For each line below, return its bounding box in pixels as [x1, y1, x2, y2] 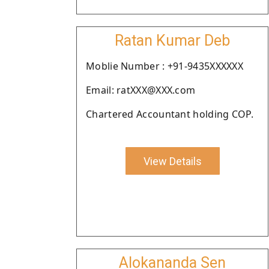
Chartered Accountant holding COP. [86, 107, 253, 121]
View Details [143, 154, 202, 168]
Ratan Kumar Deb [115, 32, 230, 49]
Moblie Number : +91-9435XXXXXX [86, 59, 243, 73]
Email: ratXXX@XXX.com [86, 83, 196, 97]
